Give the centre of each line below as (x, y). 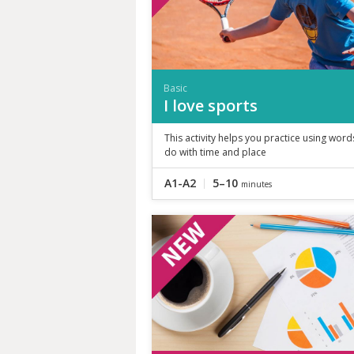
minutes (256, 184)
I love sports (211, 105)
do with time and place (215, 152)
